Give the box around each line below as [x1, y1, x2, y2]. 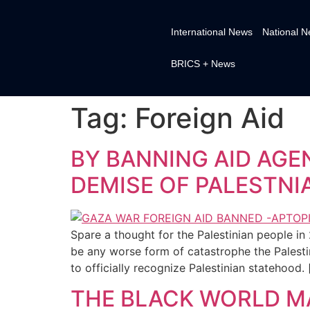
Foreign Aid [135, 100, 284, 135]
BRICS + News [170, 58, 235, 70]
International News [170, 26, 253, 38]
